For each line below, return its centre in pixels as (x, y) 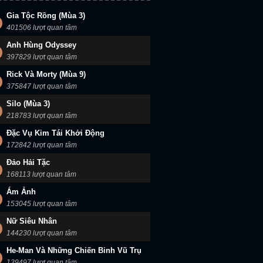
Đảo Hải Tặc (28, 162)
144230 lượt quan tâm (42, 233)
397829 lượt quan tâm (42, 57)
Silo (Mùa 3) (28, 104)
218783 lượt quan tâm (42, 116)
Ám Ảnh (21, 192)
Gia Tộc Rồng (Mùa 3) (46, 16)
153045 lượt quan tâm (42, 204)
